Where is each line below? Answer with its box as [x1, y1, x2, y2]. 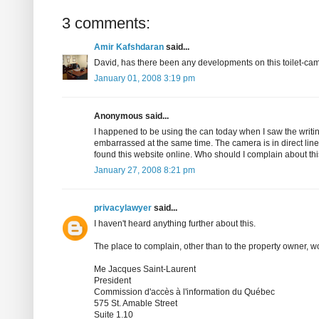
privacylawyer [94, 203, 152, 214]
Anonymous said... [94, 111, 169, 122]
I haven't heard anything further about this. [94, 219, 256, 229]
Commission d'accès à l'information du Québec [94, 287, 275, 298]
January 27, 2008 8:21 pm [94, 165, 195, 176]
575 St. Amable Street [94, 298, 177, 309]
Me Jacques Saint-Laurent [94, 264, 196, 275]
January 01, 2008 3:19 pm [94, 73, 195, 84]
